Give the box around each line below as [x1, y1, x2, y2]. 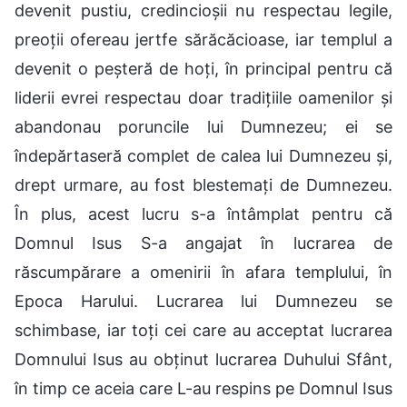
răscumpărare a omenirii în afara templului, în [15, 262, 392, 282]
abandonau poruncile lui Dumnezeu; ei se [15, 116, 392, 136]
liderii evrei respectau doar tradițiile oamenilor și [15, 87, 392, 107]
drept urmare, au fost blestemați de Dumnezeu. [15, 174, 392, 194]
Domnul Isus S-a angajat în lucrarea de [15, 233, 392, 253]
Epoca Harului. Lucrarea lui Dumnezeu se [15, 291, 392, 311]
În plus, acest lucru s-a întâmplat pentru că [15, 203, 392, 223]
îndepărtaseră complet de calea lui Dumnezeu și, [15, 145, 392, 165]
